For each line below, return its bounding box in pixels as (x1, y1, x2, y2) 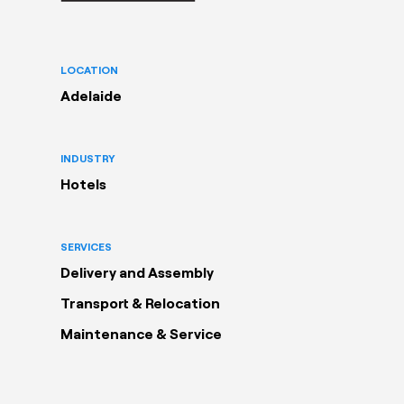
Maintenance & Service (60, 325, 222, 343)
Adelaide (60, 87, 122, 105)
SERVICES (60, 240, 112, 253)
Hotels (60, 175, 106, 193)
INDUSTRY (60, 151, 115, 165)
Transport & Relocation (60, 294, 220, 312)
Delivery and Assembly (60, 263, 214, 281)
